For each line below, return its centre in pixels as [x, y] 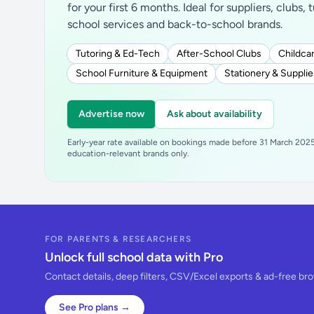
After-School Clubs [219, 54]
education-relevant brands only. [128, 153]
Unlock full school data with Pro [134, 257]
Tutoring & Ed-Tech [118, 54]
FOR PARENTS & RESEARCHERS [118, 239]
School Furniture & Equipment [142, 73]
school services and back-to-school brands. [175, 24]
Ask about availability [214, 114]
